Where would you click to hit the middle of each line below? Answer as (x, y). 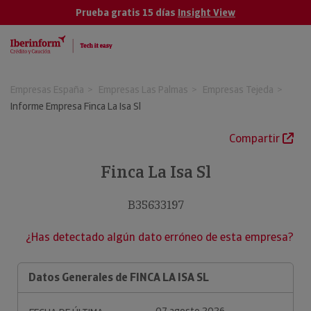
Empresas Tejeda (238, 90)
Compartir (256, 138)
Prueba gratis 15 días (127, 12)
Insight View (207, 12)
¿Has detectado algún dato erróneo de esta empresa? (160, 237)
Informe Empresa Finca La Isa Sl (76, 106)
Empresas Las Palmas (143, 90)
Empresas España (47, 90)
